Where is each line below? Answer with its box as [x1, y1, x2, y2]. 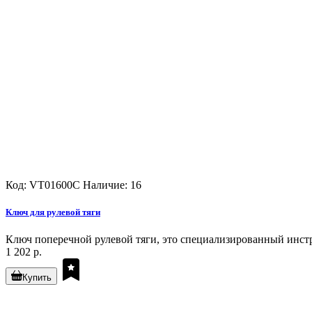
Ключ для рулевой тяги [6, 206, 100, 217]
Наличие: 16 [83, 178, 141, 191]
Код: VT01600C [6, 178, 80, 191]
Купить [22, 272, 52, 283]
